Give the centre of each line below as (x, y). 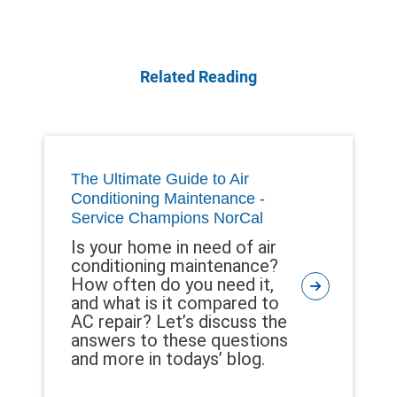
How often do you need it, (172, 285)
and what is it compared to (175, 304)
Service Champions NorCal (167, 218)
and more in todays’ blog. (168, 359)
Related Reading (198, 76)
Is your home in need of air (174, 248)
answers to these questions (179, 341)
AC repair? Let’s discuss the (179, 322)
